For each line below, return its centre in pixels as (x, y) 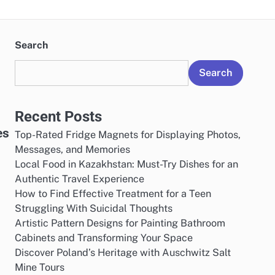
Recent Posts (58, 117)
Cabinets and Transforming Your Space (104, 238)
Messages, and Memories (72, 149)
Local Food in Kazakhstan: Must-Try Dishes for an (126, 164)
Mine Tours (40, 267)
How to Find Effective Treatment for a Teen (113, 194)
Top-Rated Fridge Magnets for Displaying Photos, (128, 135)
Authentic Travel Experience (79, 179)
